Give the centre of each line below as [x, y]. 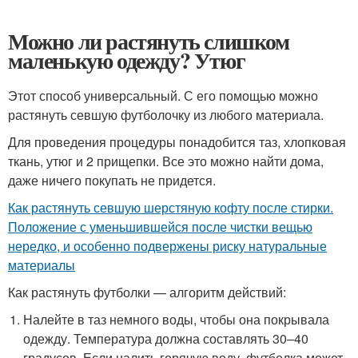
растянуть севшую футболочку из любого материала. [166, 115]
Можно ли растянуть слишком [149, 41]
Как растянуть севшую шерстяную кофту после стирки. [171, 207]
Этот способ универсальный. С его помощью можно [163, 95]
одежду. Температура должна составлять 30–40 [166, 338]
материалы [42, 265]
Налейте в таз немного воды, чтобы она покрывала [177, 319]
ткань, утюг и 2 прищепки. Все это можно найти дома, [166, 161]
